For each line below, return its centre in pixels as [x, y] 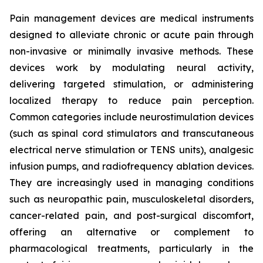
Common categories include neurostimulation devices [131, 117]
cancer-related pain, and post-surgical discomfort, [131, 216]
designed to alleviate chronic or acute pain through [131, 35]
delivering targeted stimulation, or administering [131, 84]
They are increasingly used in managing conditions [131, 183]
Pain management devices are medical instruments [131, 18]
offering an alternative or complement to [131, 232]
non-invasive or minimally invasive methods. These [131, 51]
